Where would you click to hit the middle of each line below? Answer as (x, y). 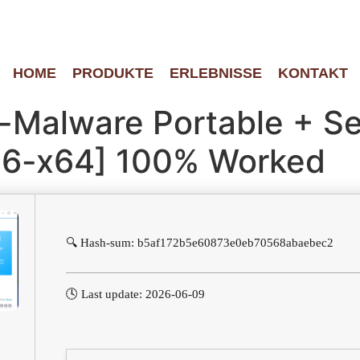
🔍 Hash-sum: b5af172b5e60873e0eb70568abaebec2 (200, 243)
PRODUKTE (112, 73)
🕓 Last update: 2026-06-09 (135, 295)
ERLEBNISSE (215, 73)
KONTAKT (313, 73)
